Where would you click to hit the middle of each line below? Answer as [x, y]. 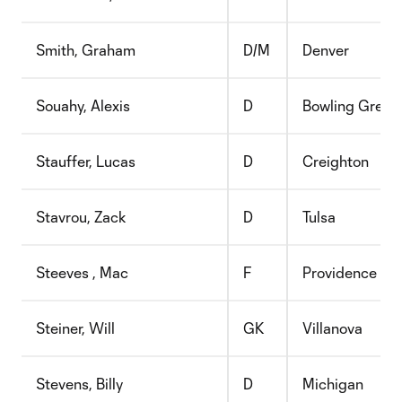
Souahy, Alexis [83, 105]
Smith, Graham [86, 50]
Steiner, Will [75, 328]
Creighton [336, 161]
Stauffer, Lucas [86, 161]
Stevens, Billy [79, 384]
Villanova [332, 328]
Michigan [333, 384]
